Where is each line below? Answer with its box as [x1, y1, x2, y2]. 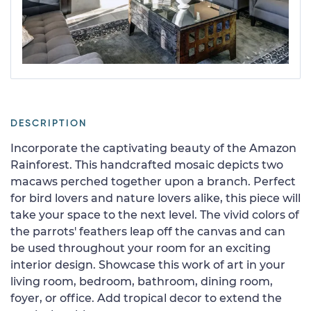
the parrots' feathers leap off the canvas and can [10, 224, 285, 238]
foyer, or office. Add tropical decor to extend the [10, 291, 282, 305]
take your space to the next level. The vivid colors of [10, 208, 299, 221]
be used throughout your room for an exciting [10, 241, 271, 255]
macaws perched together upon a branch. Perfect [10, 174, 296, 188]
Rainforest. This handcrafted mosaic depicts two [10, 158, 283, 171]
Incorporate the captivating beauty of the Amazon [10, 141, 296, 155]
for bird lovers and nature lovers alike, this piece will [10, 191, 301, 205]
